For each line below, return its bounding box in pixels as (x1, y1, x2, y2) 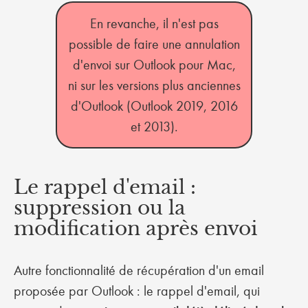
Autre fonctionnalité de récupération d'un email (14, 262, 264, 278)
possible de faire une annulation (68, 36, 240, 52)
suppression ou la (14, 196, 186, 220)
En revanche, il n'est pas (89, 15, 219, 32)
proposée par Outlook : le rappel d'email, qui (14, 283, 260, 299)
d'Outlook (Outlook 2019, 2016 (70, 98, 238, 114)
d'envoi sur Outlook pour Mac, (72, 56, 236, 73)
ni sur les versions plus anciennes (67, 77, 241, 93)
